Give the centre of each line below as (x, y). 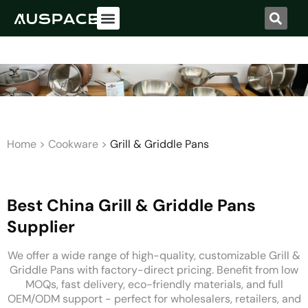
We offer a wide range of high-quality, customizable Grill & (154, 255)
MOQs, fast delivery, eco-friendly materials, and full (154, 284)
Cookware (73, 144)
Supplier (41, 226)
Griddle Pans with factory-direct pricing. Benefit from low (154, 269)
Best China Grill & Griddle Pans (131, 205)
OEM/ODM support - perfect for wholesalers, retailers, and (154, 298)
